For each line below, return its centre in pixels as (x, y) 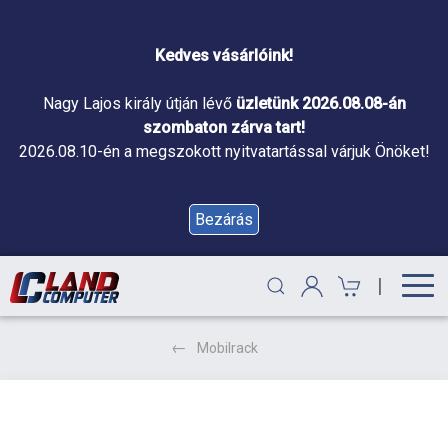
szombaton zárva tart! (224, 127)
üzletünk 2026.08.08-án (320, 103)
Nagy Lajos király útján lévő (139, 103)
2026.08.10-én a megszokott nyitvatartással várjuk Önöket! (224, 151)
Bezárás (224, 219)
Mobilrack (227, 348)
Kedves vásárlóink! (224, 55)
